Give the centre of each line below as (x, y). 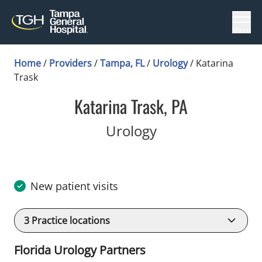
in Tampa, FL (197, 130)
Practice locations (70, 220)
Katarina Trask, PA (131, 106)
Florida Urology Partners (80, 250)
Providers (70, 63)
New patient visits (74, 186)
